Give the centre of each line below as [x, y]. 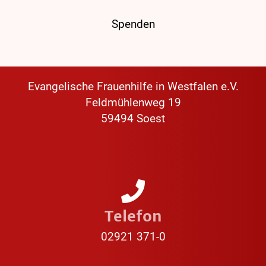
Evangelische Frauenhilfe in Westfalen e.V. [133, 87]
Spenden [133, 24]
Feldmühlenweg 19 [133, 103]
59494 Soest [133, 119]
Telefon [133, 216]
